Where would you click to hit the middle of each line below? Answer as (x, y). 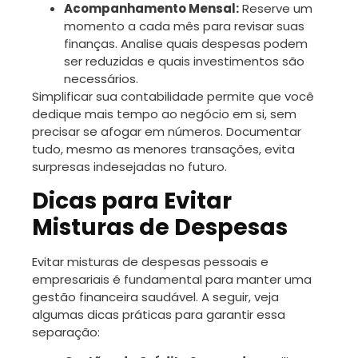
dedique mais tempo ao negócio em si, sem (164, 113)
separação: (66, 332)
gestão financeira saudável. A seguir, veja (155, 296)
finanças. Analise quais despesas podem (186, 43)
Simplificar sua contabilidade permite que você (173, 96)
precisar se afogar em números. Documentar (167, 131)
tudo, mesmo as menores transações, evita (163, 149)
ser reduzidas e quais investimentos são (184, 61)
